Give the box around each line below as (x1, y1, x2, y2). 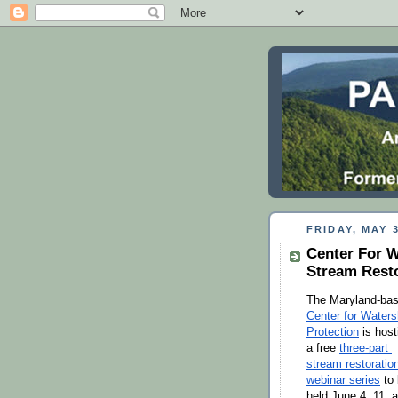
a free (306, 341, 339, 354)
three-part (339, 341, 388, 354)
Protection (306, 325, 359, 338)
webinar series (306, 373, 380, 386)
